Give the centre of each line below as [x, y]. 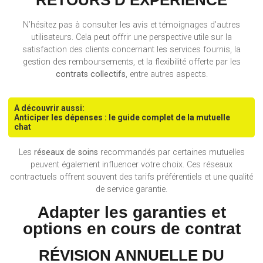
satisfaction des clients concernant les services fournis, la [131, 50]
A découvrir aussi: [50, 108]
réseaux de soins [66, 153]
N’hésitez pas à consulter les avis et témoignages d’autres [131, 25]
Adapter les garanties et [131, 212]
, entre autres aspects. [166, 74]
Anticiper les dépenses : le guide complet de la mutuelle [122, 118]
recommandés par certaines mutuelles [171, 153]
